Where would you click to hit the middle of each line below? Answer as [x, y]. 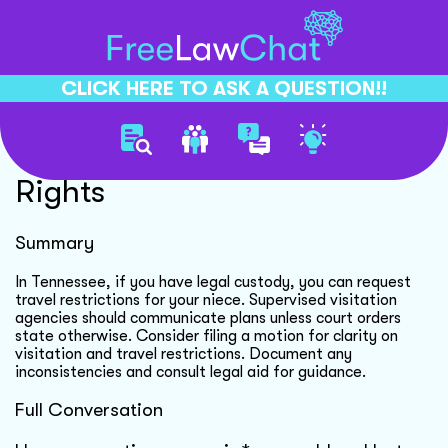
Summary [54, 242]
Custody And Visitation [176, 155]
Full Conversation [89, 410]
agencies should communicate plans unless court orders [208, 317]
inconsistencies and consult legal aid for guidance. [190, 371]
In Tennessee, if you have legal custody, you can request [213, 281]
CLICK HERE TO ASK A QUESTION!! [224, 88]
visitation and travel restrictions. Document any [183, 353]
